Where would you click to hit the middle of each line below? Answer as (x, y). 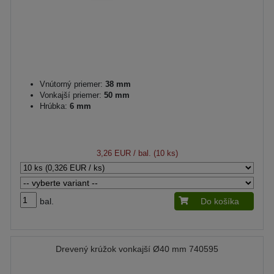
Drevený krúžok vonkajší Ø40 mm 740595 (137, 249)
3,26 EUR (113, 153)
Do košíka (220, 201)
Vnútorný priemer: (71, 84)
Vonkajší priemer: (71, 95)
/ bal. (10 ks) (154, 153)
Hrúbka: (54, 106)
